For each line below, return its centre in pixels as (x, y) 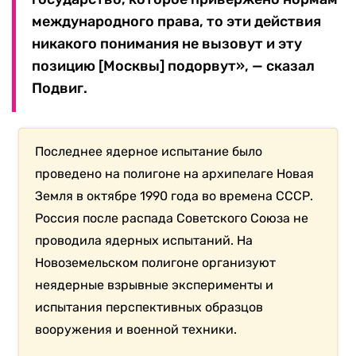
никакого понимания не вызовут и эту (167, 44)
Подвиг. (60, 89)
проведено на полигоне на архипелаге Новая (175, 174)
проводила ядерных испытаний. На (144, 241)
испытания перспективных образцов (149, 308)
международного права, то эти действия (176, 22)
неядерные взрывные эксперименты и (155, 285)
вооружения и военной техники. (136, 330)
